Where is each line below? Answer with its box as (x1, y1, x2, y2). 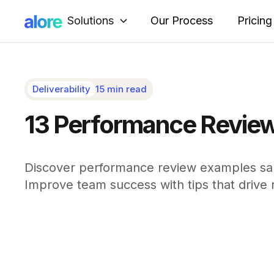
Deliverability (32, 83, 91, 95)
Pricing (237, 14, 272, 27)
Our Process (150, 14, 213, 27)
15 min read (95, 83, 147, 95)
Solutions (67, 13, 114, 27)
